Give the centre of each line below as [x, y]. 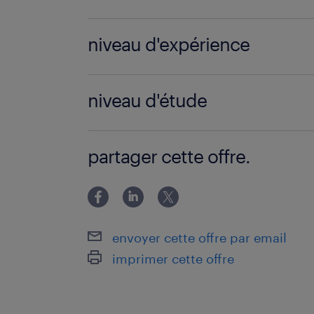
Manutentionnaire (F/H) [179, 29]
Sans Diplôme [152, 142]
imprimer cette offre [173, 258]
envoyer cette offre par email [200, 237]
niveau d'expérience [169, 44]
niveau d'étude [148, 100]
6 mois [130, 86]
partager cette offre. [169, 156]
